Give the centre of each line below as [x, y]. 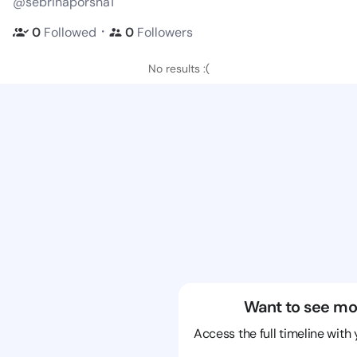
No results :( [178, 69]
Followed [70, 32]
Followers [165, 32]
